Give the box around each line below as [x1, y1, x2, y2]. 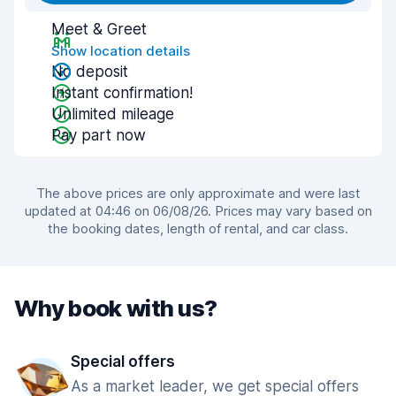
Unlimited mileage [51, 105, 174, 123]
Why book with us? [14, 294, 217, 322]
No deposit [51, 63, 128, 80]
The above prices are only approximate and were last [35, 185, 361, 202]
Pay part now [51, 126, 146, 144]
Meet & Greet [51, 20, 147, 38]
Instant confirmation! [51, 84, 193, 102]
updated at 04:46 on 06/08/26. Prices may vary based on [24, 202, 372, 219]
